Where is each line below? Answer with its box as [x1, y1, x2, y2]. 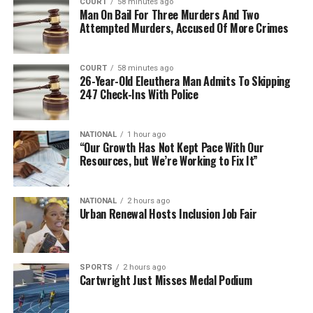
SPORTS [79, 263, 112, 272]
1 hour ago [126, 130, 166, 139]
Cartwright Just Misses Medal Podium [79, 272, 252, 289]
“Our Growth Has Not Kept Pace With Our [79, 139, 264, 156]
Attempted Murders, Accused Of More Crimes [79, 20, 289, 36]
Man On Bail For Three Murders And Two [79, 6, 259, 23]
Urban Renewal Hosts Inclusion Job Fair [79, 205, 257, 222]
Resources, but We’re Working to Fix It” [79, 152, 259, 169]
